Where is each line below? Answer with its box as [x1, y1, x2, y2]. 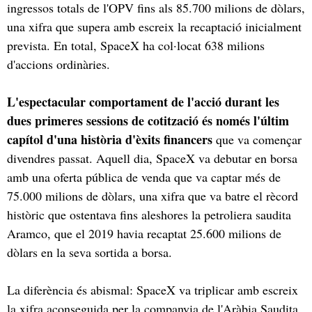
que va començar [212, 130, 302, 148]
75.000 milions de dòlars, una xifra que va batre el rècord [7, 187, 298, 204]
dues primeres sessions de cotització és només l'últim [7, 111, 289, 130]
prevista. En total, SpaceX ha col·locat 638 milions [7, 36, 265, 54]
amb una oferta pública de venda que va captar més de [7, 168, 281, 185]
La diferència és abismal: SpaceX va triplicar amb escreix [7, 281, 298, 298]
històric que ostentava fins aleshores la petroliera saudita [7, 205, 291, 223]
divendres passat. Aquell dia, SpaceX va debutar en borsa [7, 149, 297, 166]
